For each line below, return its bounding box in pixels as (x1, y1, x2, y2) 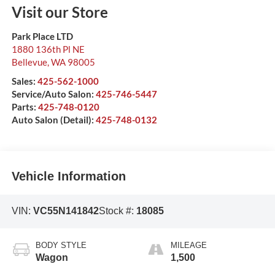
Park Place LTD (11, 31, 73, 42)
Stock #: (98, 206, 136, 217)
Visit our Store (11, 3, 108, 21)
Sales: (11, 76, 37, 87)
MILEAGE (171, 240, 207, 250)
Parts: (11, 101, 38, 113)
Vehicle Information (11, 169, 126, 183)
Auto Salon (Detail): (11, 114, 96, 126)
